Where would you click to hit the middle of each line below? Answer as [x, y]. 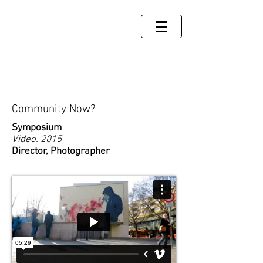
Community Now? [53, 109]
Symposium [37, 128]
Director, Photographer [61, 151]
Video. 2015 [37, 140]
